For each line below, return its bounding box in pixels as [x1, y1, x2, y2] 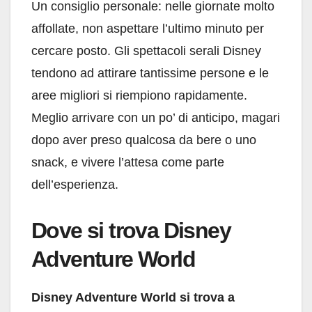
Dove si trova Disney [31, 218, 231, 244]
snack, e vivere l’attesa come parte [31, 155, 224, 170]
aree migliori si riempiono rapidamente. [31, 88, 247, 103]
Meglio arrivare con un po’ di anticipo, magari [31, 111, 280, 125]
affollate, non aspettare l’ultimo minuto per [31, 22, 264, 36]
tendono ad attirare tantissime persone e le [31, 66, 269, 81]
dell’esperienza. [31, 178, 118, 192]
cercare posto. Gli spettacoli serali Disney [31, 44, 261, 58]
